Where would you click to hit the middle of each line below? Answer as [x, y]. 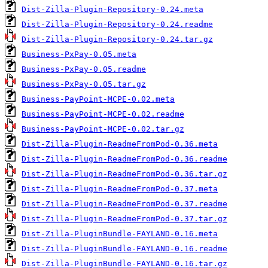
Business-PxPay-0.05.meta [79, 54]
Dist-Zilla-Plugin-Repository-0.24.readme [117, 25]
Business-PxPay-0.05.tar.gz [84, 84]
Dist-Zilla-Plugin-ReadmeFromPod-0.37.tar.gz [124, 219]
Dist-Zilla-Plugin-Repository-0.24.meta [112, 10]
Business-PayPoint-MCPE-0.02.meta [98, 99]
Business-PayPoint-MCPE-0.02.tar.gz [103, 129]
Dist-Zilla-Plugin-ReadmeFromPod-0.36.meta [120, 144]
